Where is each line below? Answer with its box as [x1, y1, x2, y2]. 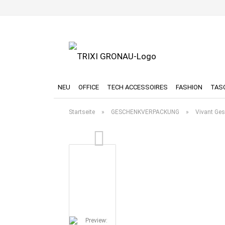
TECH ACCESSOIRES [107, 83, 168, 91]
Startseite [69, 108, 95, 116]
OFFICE [78, 83, 99, 91]
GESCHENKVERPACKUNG [111, 108, 179, 116]
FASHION [176, 83, 202, 91]
